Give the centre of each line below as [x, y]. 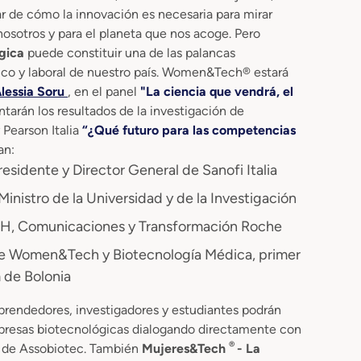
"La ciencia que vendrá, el [217, 91]
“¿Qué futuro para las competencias [189, 130]
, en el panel [104, 91]
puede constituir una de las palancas [131, 52]
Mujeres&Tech [185, 348]
